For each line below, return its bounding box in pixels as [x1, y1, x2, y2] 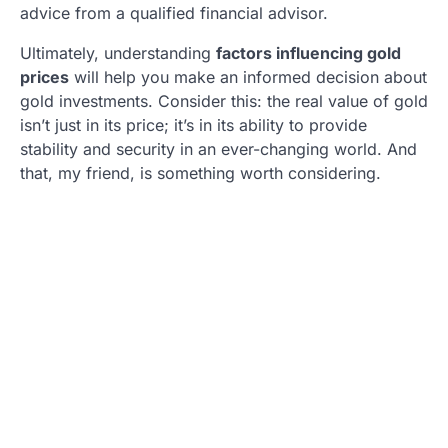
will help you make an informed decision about [69, 67, 427, 88]
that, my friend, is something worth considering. [20, 163, 381, 184]
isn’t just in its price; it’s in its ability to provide [20, 115, 367, 136]
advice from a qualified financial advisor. [20, 3, 328, 24]
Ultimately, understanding [20, 43, 216, 64]
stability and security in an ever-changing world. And [20, 139, 417, 160]
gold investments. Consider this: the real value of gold [20, 91, 428, 112]
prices [20, 67, 69, 88]
